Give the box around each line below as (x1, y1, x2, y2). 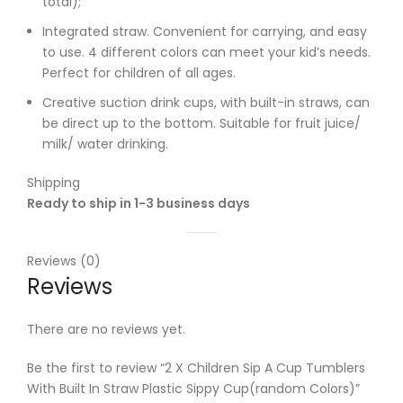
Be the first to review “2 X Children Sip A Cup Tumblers (27, 358, 365, 377)
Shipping (27, 173, 80, 192)
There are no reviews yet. (27, 319, 185, 338)
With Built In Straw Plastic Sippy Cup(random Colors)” (27, 379, 360, 398)
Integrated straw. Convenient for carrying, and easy (42, 22, 367, 40)
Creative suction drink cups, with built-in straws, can (42, 93, 370, 112)
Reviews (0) (27, 251, 101, 270)
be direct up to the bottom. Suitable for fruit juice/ (42, 113, 361, 132)
